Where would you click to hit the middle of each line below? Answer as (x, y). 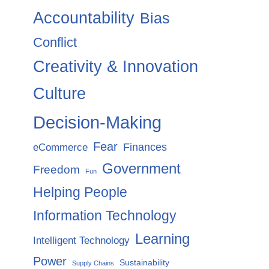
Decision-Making (97, 122)
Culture (59, 93)
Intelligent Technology (81, 240)
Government (141, 168)
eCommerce (60, 147)
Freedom (56, 169)
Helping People (80, 192)
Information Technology (105, 215)
